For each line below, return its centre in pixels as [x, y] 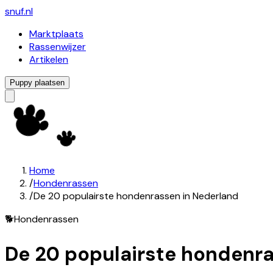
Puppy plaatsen [37, 83]
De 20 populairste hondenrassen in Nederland [136, 196]
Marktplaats [56, 34]
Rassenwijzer [58, 47]
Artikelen [49, 59]
